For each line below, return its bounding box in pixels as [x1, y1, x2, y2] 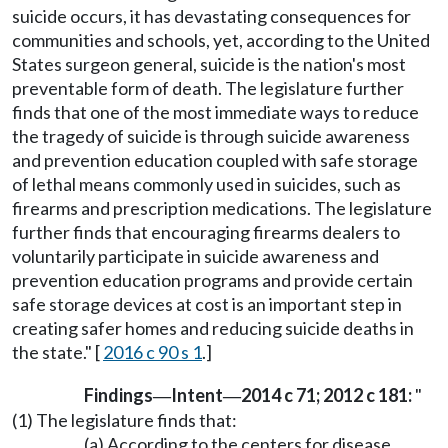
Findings [84, 384, 153, 407]
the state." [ [12, 341, 103, 364]
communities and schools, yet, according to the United [12, 29, 430, 52]
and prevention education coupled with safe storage [12, 149, 418, 172]
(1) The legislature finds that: [12, 409, 237, 432]
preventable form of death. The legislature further [12, 77, 404, 100]
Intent [171, 384, 223, 407]
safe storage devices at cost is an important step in [12, 293, 402, 316]
